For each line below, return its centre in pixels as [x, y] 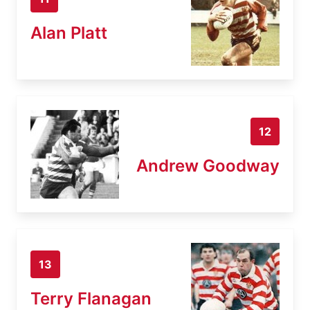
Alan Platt [69, 33]
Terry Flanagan [91, 298]
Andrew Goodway [208, 165]
